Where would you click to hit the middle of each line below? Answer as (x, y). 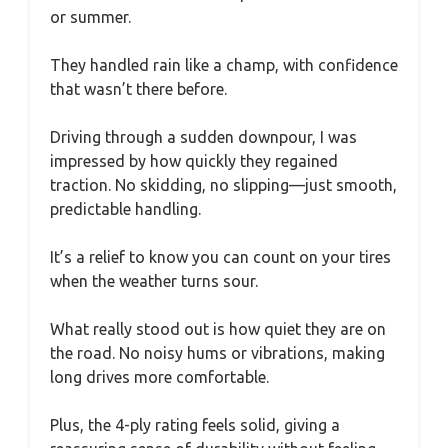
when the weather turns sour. (154, 280)
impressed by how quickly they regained (194, 160)
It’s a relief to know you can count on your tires (220, 256)
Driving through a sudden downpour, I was (203, 136)
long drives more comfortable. (159, 376)
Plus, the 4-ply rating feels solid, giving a (195, 424)
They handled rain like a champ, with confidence (224, 64)
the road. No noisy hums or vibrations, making (217, 352)
